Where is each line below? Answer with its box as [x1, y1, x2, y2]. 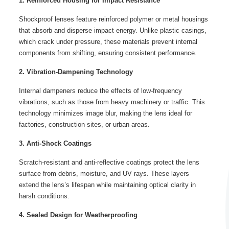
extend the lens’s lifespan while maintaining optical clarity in [18, 181, 196, 189]
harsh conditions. [18, 192, 70, 200]
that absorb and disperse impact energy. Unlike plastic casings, [18, 27, 207, 35]
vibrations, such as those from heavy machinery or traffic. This [18, 98, 205, 106]
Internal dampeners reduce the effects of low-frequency [18, 87, 182, 95]
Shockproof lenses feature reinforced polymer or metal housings [18, 15, 208, 24]
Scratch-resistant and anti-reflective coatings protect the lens [18, 158, 199, 167]
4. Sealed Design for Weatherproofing [18, 211, 138, 219]
